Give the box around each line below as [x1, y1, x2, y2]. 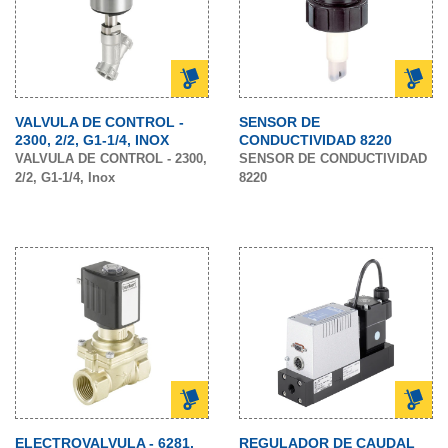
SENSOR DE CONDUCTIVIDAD [239, 151, 427, 166]
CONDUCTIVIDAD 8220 [239, 132, 392, 148]
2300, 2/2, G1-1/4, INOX [15, 132, 169, 148]
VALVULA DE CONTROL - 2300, [15, 151, 207, 166]
